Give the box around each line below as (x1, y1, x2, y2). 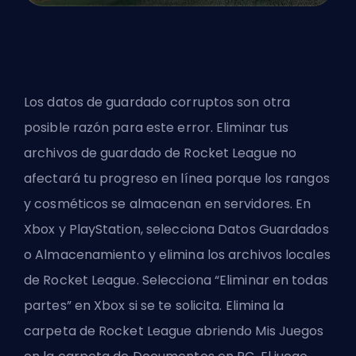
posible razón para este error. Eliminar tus (24, 118, 289, 137)
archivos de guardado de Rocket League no (24, 144, 297, 163)
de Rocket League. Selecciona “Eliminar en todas (24, 271, 328, 290)
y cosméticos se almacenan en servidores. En (24, 195, 311, 214)
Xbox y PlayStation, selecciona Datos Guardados (24, 220, 329, 239)
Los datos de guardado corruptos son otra (24, 93, 291, 112)
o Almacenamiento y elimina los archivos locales (24, 246, 331, 265)
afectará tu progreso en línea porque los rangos (24, 169, 330, 188)
